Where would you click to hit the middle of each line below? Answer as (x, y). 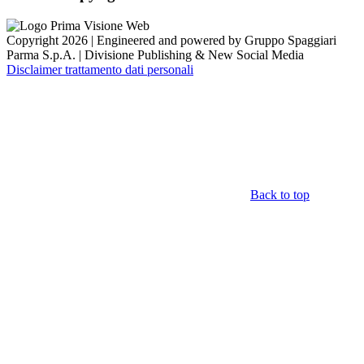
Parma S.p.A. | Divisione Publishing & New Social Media (155, 54)
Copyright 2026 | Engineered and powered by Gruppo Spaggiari (171, 40)
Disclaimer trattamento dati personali (100, 69)
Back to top (280, 194)
